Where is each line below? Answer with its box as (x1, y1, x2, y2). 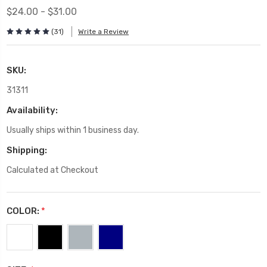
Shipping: (7, 144, 47, 156)
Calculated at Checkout (7, 164, 98, 175)
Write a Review (78, 27, 129, 36)
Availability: (7, 104, 58, 116)
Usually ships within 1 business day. (7, 125, 139, 135)
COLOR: (7, 205, 41, 216)
